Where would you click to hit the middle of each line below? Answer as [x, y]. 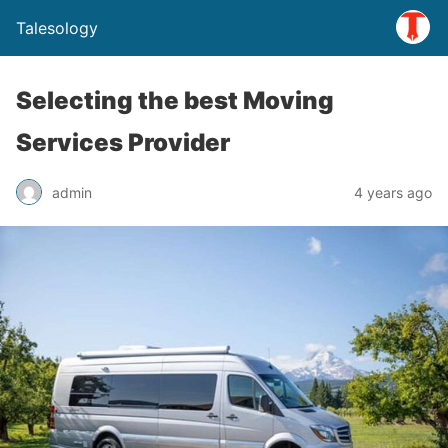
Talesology [57, 28]
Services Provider [123, 142]
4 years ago [393, 192]
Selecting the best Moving [175, 100]
